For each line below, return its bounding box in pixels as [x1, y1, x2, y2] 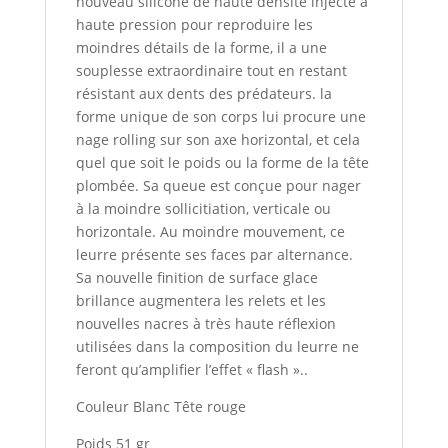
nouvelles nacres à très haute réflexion [75, 314, 336, 334]
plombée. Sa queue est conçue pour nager [75, 176, 361, 196]
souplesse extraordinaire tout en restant [75, 61, 347, 81]
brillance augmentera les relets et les [75, 291, 326, 311]
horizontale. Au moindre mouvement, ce [75, 222, 345, 242]
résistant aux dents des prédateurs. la [75, 84, 332, 104]
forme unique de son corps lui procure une [75, 107, 366, 127]
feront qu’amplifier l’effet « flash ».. [75, 360, 308, 380]
